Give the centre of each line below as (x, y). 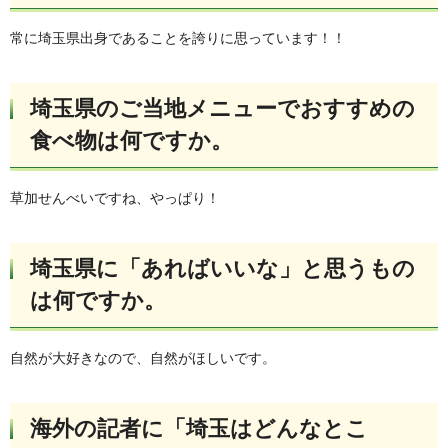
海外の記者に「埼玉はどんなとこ (199, 428)
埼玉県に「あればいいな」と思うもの (222, 268)
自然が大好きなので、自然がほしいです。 (143, 357)
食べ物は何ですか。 (131, 141)
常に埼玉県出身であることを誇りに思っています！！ (178, 38)
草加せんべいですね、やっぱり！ (115, 198)
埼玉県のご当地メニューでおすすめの (222, 109)
